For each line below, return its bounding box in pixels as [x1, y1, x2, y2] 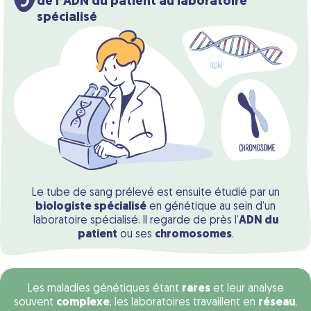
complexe [56, 296, 110, 308]
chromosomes [154, 228, 232, 240]
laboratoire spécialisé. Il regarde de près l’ [33, 215, 239, 226]
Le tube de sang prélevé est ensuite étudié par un [31, 187, 280, 199]
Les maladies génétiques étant [27, 283, 182, 294]
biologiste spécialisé [35, 201, 146, 212]
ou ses [117, 228, 155, 240]
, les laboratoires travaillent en [110, 296, 258, 308]
